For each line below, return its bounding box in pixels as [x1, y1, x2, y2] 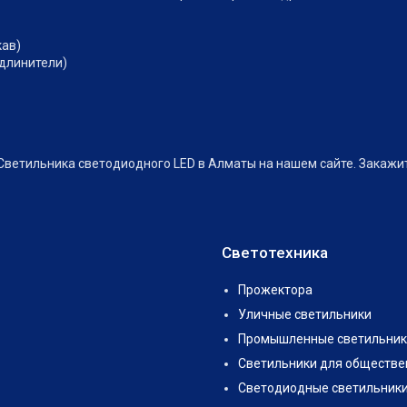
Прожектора [238, 283, 313, 298]
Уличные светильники [238, 307, 372, 323]
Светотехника [222, 243, 328, 263]
